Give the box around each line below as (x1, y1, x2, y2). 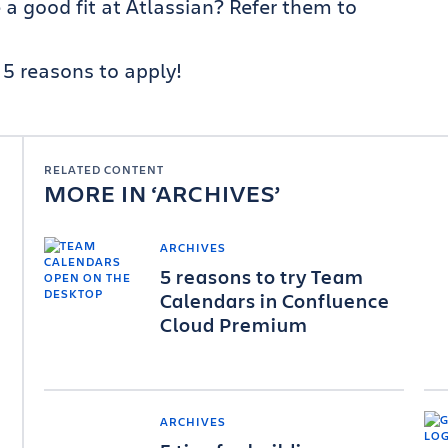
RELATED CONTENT (44, 161, 164, 177)
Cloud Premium (160, 311, 308, 338)
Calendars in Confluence (160, 287, 390, 314)
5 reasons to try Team (160, 263, 364, 290)
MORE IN (44, 177, 152, 209)
